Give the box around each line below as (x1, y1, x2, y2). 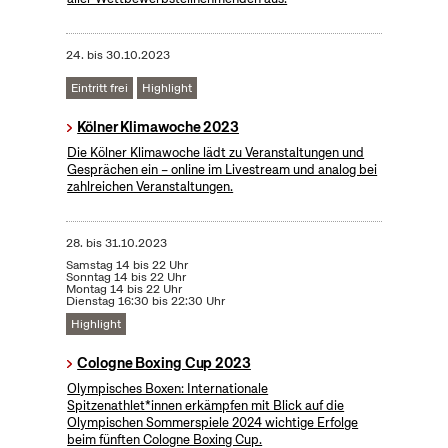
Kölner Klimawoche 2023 (77, 118, 239, 137)
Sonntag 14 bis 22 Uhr (65, 269, 186, 286)
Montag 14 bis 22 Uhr (65, 281, 182, 298)
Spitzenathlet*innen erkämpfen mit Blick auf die (67, 397, 345, 415)
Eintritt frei (70, 80, 128, 97)
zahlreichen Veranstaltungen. (67, 178, 234, 196)
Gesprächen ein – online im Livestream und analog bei (67, 161, 378, 179)
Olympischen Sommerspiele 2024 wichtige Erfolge (67, 414, 359, 432)
